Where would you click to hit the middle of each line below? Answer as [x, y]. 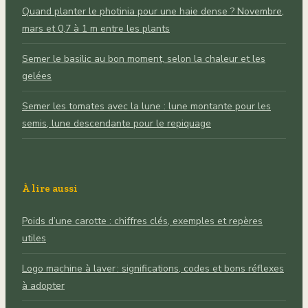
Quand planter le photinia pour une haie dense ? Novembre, [153, 12]
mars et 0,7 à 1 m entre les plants [96, 29]
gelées [37, 76]
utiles [34, 239]
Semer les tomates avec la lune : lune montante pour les [146, 107]
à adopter [43, 286]
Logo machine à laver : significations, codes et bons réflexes [153, 269]
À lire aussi [50, 189]
